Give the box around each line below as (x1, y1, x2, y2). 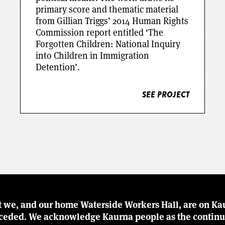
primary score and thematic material (35, 3, 178, 15)
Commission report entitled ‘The (35, 26, 163, 38)
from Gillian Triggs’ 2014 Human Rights (35, 14, 188, 27)
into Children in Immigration (35, 49, 149, 61)
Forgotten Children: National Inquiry (35, 37, 180, 50)
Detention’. (35, 60, 80, 73)
